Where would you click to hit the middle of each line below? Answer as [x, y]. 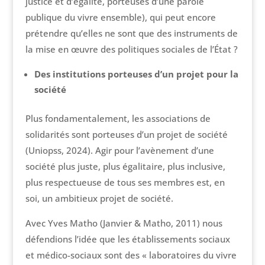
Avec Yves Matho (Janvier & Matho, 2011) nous [124, 223]
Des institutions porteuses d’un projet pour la [136, 74]
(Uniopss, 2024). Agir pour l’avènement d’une [119, 151]
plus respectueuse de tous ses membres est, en [125, 182]
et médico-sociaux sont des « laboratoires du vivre [131, 255]
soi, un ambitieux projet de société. [99, 198]
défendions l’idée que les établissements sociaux [127, 239]
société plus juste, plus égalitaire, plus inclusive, [125, 167]
